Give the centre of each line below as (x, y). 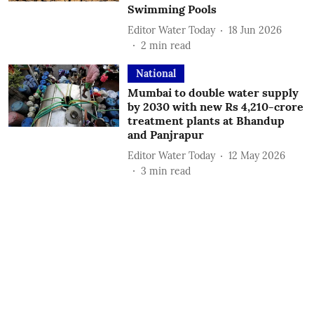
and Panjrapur (165, 135)
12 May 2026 (257, 155)
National (156, 74)
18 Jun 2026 (255, 30)
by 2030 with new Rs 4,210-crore (215, 107)
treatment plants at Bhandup (206, 121)
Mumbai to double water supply (213, 93)
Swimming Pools (172, 9)
